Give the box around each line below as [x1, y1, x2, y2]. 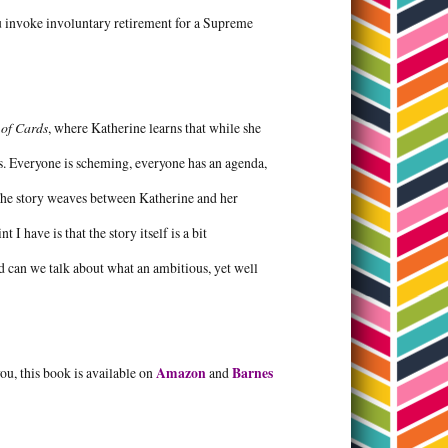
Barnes [232, 363, 273, 384]
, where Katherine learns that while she [48, 118, 261, 138]
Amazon [156, 363, 206, 384]
